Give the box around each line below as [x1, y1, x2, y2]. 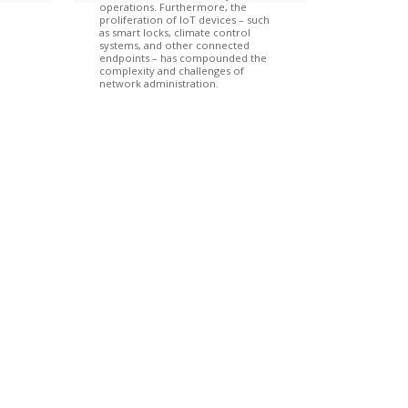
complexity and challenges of [99, 63, 245, 77]
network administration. [99, 76, 219, 90]
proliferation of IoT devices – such [99, 12, 270, 26]
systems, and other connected [99, 37, 250, 52]
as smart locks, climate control [99, 25, 251, 39]
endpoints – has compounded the [99, 50, 268, 65]
